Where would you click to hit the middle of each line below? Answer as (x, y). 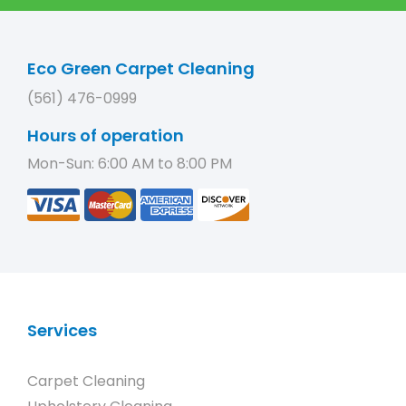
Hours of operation (106, 135)
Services (62, 330)
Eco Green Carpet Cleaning (141, 68)
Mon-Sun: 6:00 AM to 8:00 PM (130, 164)
